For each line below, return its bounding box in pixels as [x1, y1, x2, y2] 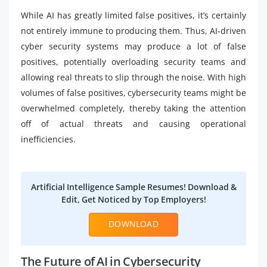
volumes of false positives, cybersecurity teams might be [21, 86, 246, 98]
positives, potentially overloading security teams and [21, 55, 246, 67]
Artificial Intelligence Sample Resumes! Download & [30, 181, 237, 193]
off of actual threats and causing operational [21, 117, 246, 129]
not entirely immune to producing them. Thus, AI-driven [21, 24, 246, 36]
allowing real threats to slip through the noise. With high [21, 71, 246, 83]
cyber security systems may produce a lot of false [21, 40, 246, 52]
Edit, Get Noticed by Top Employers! [61, 193, 206, 205]
